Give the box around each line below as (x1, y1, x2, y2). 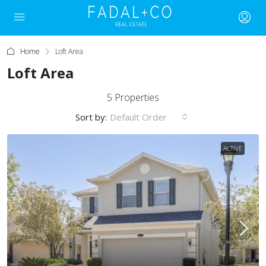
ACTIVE (223, 144, 242, 153)
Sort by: (75, 111, 107, 123)
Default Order (110, 111, 167, 123)
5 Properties (107, 91, 159, 104)
